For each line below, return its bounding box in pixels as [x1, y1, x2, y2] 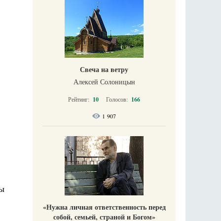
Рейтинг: [68, 95, 91, 104]
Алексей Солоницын [73, 77, 135, 87]
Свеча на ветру [80, 64, 128, 75]
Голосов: [106, 95, 129, 104]
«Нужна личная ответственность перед [42, 202, 166, 213]
